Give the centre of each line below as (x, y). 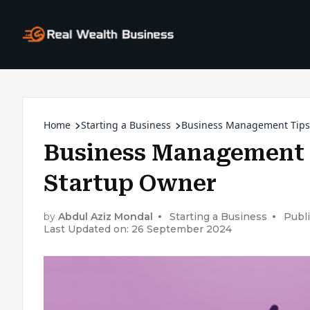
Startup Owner (130, 183)
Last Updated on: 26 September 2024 (138, 229)
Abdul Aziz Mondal (106, 216)
